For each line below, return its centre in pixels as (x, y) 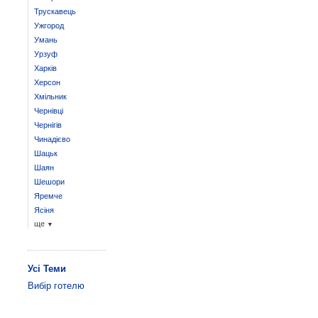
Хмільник (50, 97)
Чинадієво (52, 139)
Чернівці (48, 111)
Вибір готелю (56, 286)
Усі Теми (46, 269)
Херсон (47, 82)
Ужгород (49, 26)
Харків (45, 68)
